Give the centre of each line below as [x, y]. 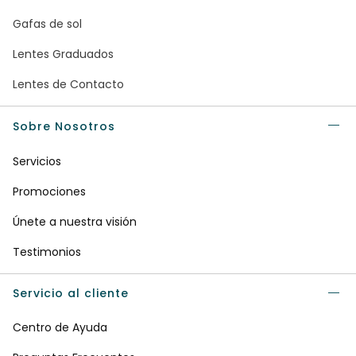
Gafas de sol [47, 24]
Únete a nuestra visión [75, 222]
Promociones [49, 192]
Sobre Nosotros [64, 127]
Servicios [37, 162]
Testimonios [47, 252]
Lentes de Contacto [68, 85]
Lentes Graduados [63, 54]
